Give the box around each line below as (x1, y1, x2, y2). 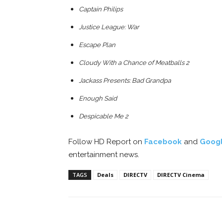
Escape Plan (79, 41, 115, 49)
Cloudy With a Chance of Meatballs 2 (79, 58, 189, 66)
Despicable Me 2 (79, 112, 128, 120)
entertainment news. (68, 150, 139, 159)
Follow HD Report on (68, 137, 144, 146)
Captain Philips (79, 5, 123, 13)
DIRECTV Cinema (157, 170, 205, 178)
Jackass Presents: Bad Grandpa (79, 76, 171, 84)
